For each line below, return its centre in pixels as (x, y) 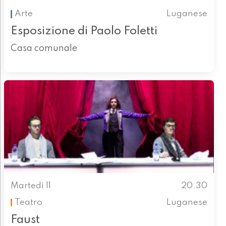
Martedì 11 (31, 186)
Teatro (28, 202)
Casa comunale (44, 49)
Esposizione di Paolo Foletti (84, 31)
